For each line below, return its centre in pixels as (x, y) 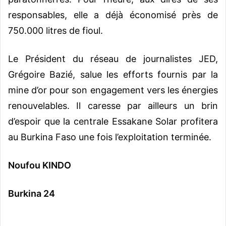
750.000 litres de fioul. (55, 30)
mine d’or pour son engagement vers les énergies (113, 90)
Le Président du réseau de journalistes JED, (113, 59)
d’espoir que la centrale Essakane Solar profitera (113, 121)
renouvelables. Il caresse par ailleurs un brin (113, 105)
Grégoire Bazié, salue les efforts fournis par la (113, 74)
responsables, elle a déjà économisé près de (113, 15)
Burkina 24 (32, 193)
